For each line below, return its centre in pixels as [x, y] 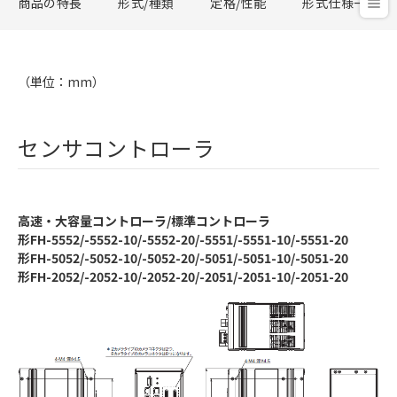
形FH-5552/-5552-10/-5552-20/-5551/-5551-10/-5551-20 [183, 239]
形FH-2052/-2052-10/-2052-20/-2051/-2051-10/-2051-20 [183, 276]
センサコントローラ [117, 147]
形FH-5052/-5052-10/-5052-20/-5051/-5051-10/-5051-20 [183, 257]
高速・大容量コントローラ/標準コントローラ [144, 220]
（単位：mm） [61, 81]
